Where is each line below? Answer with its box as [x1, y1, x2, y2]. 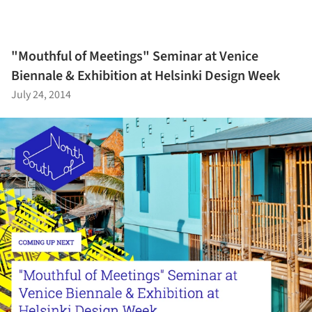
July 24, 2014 [11, 87, 71, 103]
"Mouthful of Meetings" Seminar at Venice [11, 47, 258, 67]
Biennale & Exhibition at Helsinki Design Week [11, 66, 280, 86]
